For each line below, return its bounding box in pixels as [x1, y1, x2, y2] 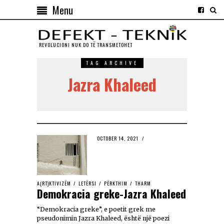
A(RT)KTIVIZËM [37, 179, 71, 187]
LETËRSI [78, 179, 96, 187]
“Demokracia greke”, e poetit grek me [37, 205, 155, 213]
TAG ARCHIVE [85, 59, 138, 67]
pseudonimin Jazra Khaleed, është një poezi [37, 214, 169, 222]
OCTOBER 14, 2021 [97, 134, 138, 142]
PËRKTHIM [104, 179, 127, 187]
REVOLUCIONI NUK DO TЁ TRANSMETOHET [38, 41, 132, 49]
